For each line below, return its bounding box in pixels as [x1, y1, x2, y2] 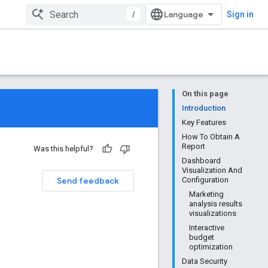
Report [182, 142, 205, 151]
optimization [189, 242, 233, 251]
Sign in [227, 10, 254, 19]
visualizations [189, 209, 236, 218]
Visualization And [182, 166, 242, 175]
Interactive [189, 223, 224, 232]
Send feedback [57, 175, 119, 186]
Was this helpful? [33, 144, 93, 153]
